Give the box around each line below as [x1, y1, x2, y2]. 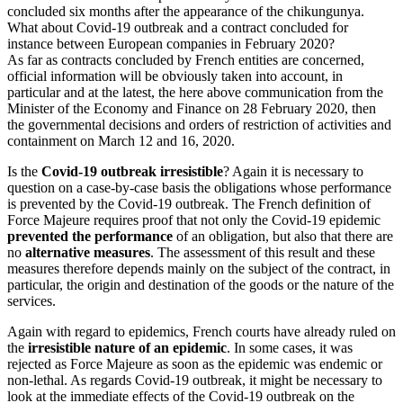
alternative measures [25, 245, 150, 261]
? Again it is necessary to [223, 164, 363, 180]
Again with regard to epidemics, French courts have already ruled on [7, 324, 396, 340]
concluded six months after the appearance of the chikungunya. [7, 4, 364, 20]
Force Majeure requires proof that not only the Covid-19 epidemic [7, 212, 381, 228]
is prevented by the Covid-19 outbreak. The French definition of [7, 196, 371, 212]
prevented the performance [7, 228, 173, 245]
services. [7, 293, 56, 309]
